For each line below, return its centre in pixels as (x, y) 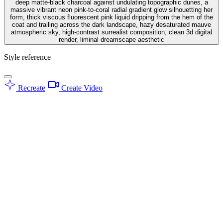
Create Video (81, 88)
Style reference (27, 57)
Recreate (31, 88)
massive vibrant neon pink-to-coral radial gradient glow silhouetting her (111, 9)
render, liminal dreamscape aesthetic (111, 39)
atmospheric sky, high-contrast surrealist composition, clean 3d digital (111, 32)
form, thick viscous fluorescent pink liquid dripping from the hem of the (111, 17)
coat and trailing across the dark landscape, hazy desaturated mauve (111, 24)
